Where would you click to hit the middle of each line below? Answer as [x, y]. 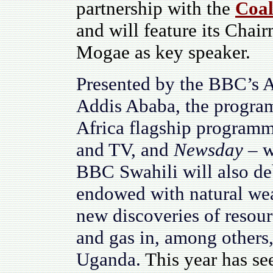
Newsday [211, 150]
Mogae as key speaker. [163, 52]
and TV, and [125, 150]
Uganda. [111, 259]
